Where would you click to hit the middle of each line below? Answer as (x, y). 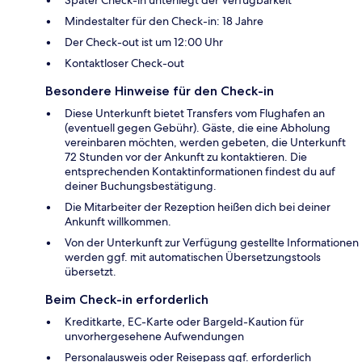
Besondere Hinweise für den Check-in (160, 90)
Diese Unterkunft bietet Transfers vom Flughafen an (195, 113)
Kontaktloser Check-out (124, 63)
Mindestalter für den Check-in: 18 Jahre (164, 21)
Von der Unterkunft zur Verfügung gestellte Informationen (212, 242)
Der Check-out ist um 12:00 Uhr (144, 42)
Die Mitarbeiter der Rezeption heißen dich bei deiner (198, 206)
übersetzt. (90, 271)
